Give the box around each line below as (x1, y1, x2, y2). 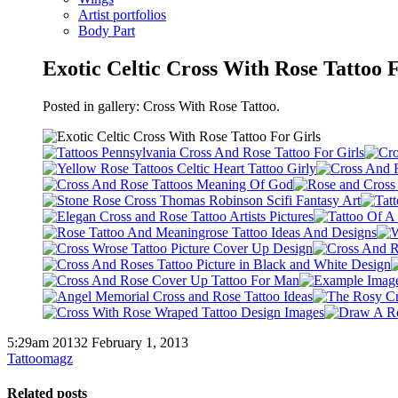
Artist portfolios (78, 7, 166, 22)
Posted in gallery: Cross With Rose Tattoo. (43, 98, 280, 114)
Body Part (78, 23, 135, 38)
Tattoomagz (7, 350, 73, 366)
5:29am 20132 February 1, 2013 (7, 334, 188, 350)
